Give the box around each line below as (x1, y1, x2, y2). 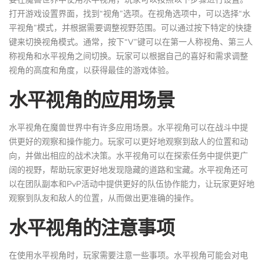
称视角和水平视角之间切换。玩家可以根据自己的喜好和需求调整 (9, 50, 248, 62)
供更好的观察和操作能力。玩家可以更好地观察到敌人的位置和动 (9, 136, 248, 147)
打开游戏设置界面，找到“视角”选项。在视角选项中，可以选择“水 (9, 8, 250, 19)
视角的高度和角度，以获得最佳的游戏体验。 (9, 64, 174, 76)
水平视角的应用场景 (9, 86, 174, 112)
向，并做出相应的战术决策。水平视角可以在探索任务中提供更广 (9, 150, 248, 161)
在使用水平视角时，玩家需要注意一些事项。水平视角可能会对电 (9, 249, 248, 261)
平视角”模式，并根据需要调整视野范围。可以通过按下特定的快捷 (9, 22, 252, 34)
